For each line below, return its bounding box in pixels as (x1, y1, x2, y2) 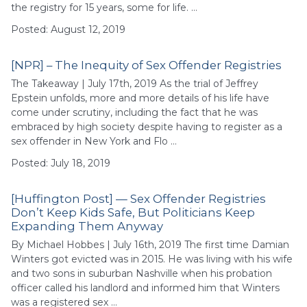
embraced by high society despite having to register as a (11, 121, 282, 134)
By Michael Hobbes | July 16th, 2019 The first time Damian (11, 238, 289, 251)
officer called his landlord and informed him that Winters (11, 281, 280, 294)
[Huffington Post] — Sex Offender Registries (11, 192, 266, 206)
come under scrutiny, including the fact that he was (11, 106, 258, 119)
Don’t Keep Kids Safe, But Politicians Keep (11, 206, 255, 220)
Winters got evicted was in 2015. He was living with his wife (11, 252, 293, 265)
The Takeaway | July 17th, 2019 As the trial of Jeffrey (11, 77, 258, 90)
